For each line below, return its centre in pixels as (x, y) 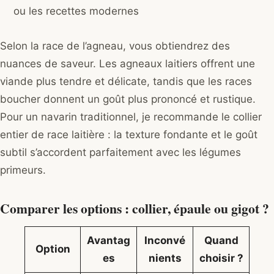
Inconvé (165, 241)
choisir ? (221, 258)
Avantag (109, 241)
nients (165, 258)
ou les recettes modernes (76, 11)
